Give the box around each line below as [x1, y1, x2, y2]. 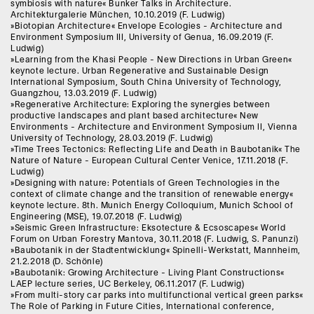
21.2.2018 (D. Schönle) [11, 258, 103, 266]
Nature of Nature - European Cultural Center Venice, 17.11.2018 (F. [11, 157, 289, 165]
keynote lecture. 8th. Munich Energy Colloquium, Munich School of [11, 202, 294, 210]
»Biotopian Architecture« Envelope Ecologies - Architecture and [11, 22, 282, 31]
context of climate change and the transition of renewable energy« [11, 191, 294, 199]
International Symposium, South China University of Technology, [11, 78, 282, 87]
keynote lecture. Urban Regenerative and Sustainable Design [11, 67, 269, 76]
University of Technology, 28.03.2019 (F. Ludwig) [11, 135, 214, 143]
